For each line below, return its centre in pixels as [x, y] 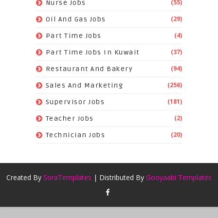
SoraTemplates [67, 178]
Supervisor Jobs [75, 102]
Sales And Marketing [84, 86]
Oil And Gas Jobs [76, 19]
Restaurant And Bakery [89, 69]
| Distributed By [118, 178]
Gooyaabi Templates [179, 178]
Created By [25, 178]
